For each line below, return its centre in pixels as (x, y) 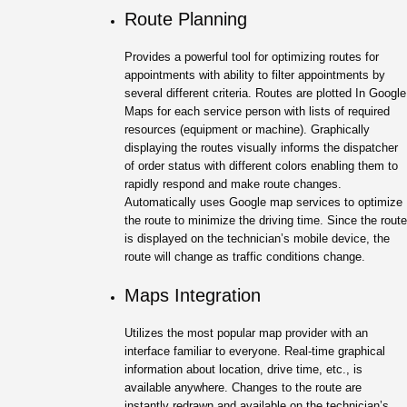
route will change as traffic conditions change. (245, 256)
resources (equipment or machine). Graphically (247, 129)
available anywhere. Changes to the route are (243, 387)
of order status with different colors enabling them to (261, 165)
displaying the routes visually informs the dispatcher (261, 147)
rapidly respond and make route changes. (233, 184)
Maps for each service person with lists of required (257, 111)
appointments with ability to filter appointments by (255, 74)
